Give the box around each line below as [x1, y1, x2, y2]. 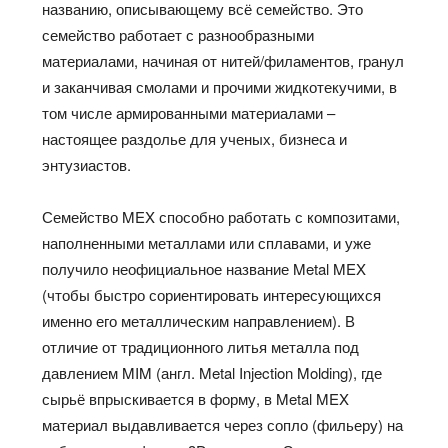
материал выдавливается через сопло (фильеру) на [42, 414, 404, 436]
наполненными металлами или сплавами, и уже [42, 232, 372, 254]
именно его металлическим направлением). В [42, 310, 356, 332]
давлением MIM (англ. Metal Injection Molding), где [42, 362, 383, 384]
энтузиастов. [42, 154, 132, 176]
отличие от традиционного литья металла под [42, 336, 360, 358]
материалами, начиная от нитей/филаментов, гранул [42, 50, 405, 72]
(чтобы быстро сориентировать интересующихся [42, 284, 382, 306]
